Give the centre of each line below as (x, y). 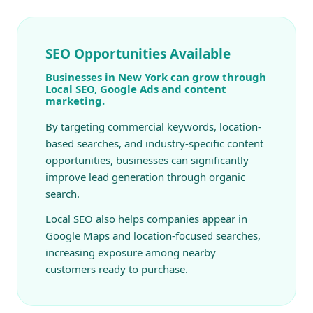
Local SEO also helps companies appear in (146, 218)
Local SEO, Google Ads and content (136, 88)
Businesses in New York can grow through (156, 77)
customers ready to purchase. (117, 269)
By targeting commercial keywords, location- (153, 126)
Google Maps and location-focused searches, (153, 235)
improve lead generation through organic (145, 176)
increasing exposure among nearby (131, 252)
